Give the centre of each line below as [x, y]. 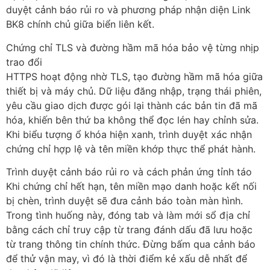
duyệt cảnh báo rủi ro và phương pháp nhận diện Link [128, 10]
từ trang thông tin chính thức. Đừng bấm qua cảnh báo [131, 244]
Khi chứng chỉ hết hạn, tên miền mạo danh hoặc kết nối [131, 187]
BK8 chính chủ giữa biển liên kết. [80, 24]
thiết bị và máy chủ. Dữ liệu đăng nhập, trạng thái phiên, [134, 91]
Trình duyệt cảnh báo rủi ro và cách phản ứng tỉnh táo [129, 172]
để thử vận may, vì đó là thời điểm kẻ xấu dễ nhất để [127, 259]
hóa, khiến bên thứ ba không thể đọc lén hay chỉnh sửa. [132, 120]
